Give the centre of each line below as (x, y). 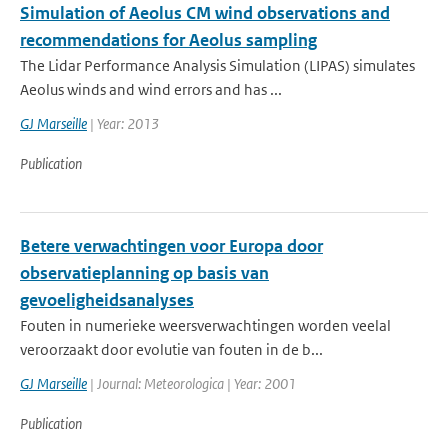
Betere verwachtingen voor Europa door (171, 246)
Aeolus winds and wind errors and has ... (151, 89)
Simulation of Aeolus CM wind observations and (205, 13)
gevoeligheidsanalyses (107, 300)
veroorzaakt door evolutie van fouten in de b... (171, 349)
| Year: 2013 (123, 123)
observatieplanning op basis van (144, 273)
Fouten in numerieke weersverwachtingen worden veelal (205, 325)
